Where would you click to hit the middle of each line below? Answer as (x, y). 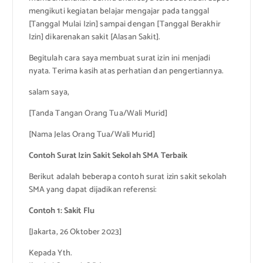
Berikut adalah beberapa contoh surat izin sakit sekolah (128, 177)
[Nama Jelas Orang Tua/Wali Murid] (92, 134)
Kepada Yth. (50, 254)
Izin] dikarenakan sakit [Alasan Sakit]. (94, 37)
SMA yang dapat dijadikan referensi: (93, 190)
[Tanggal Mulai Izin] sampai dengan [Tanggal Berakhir (124, 24)
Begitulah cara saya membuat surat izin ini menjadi (119, 58)
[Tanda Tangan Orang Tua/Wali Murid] (98, 113)
